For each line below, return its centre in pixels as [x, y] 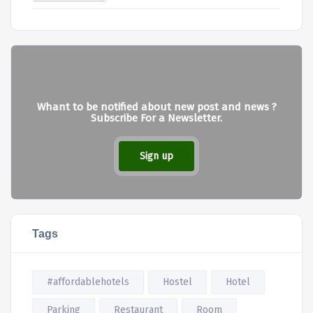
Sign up [156, 156]
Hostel [177, 282]
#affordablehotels [88, 282]
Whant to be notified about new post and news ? [156, 107]
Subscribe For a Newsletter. [156, 118]
